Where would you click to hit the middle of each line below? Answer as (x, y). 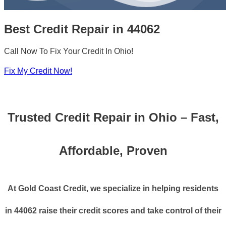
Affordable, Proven (113, 151)
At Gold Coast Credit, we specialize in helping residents (113, 189)
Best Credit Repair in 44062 (82, 29)
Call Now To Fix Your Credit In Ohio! (69, 51)
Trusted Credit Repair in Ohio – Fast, (113, 118)
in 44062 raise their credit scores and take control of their (113, 211)
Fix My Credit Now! (38, 71)
